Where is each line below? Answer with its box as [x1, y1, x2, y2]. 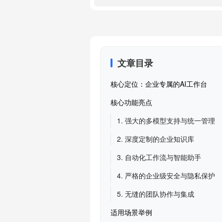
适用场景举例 [111, 207, 152, 217]
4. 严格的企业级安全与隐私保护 [117, 170, 215, 180]
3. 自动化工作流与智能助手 [117, 152, 201, 162]
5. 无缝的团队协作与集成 [117, 189, 194, 199]
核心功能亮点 [111, 97, 152, 107]
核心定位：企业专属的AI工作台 [111, 79, 207, 89]
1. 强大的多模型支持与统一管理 [117, 115, 215, 125]
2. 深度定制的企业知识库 [117, 134, 194, 144]
